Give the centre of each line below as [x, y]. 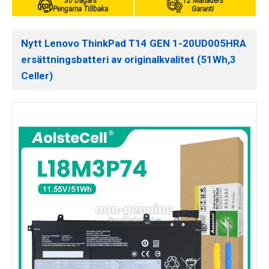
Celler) [37, 76]
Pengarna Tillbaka [80, 9]
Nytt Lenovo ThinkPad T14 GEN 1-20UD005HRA [134, 43]
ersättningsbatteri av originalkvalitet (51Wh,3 [128, 59]
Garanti [203, 9]
